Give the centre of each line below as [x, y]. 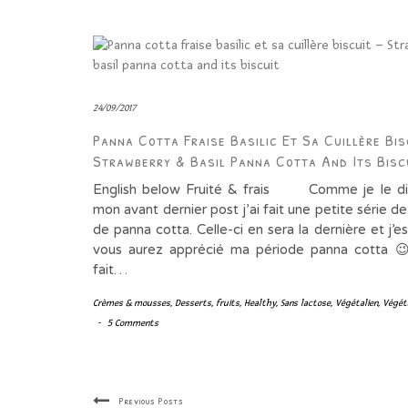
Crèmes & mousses [132, 303]
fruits [228, 303]
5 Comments [133, 323]
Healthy [260, 303]
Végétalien [357, 303]
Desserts [193, 303]
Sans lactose [306, 303]
